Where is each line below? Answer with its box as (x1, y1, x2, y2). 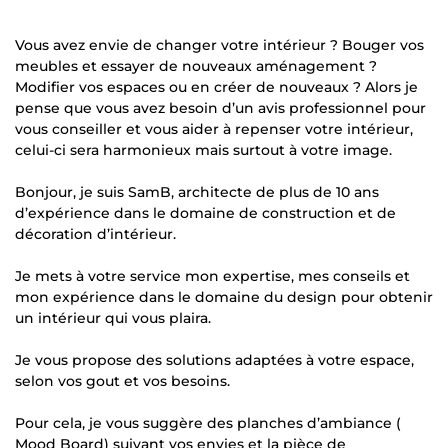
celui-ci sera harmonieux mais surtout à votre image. (15, 141, 392, 159)
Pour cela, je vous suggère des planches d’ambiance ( (15, 414, 401, 432)
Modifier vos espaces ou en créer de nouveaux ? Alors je (15, 78, 418, 96)
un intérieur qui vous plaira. (15, 309, 211, 327)
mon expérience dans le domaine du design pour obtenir (15, 288, 433, 306)
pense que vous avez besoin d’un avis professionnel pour (15, 99, 426, 117)
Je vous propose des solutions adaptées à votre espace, (15, 351, 414, 369)
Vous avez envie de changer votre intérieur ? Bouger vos (15, 36, 424, 54)
